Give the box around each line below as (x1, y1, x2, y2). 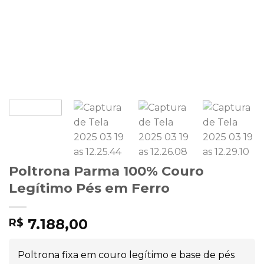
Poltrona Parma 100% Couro (9, 162, 204, 179)
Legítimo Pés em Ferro (9, 179, 170, 196)
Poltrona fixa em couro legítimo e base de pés (18, 249, 235, 260)
